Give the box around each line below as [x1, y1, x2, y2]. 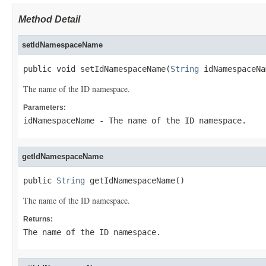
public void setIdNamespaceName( [23, 64, 170, 74]
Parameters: [23, 103, 66, 112]
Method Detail [18, 14, 80, 24]
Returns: [23, 215, 53, 223]
